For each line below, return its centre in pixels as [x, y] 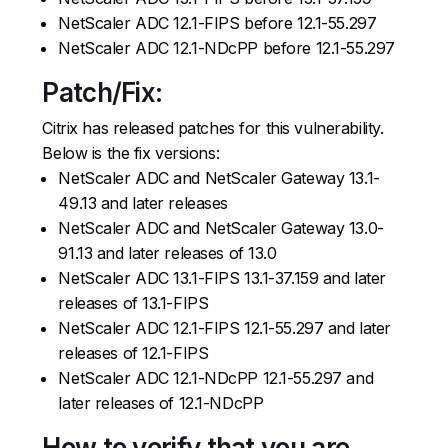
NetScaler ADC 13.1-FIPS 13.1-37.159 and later [222, 277]
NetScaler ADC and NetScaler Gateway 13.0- [221, 227]
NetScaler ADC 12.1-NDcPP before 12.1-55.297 [226, 47]
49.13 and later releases [143, 202]
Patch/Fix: [102, 92]
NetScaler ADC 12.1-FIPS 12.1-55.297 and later [224, 327]
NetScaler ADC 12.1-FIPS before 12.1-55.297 [217, 22]
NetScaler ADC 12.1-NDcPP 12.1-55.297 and [216, 377]
